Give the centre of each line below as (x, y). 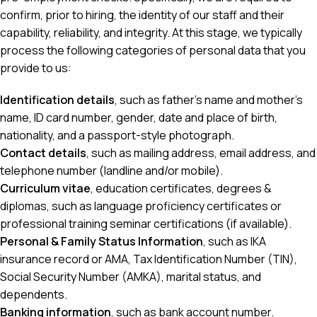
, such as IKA (235, 241)
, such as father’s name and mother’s (209, 100)
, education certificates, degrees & (181, 188)
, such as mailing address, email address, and (201, 153)
